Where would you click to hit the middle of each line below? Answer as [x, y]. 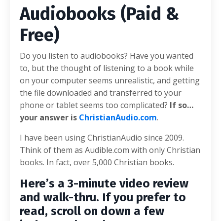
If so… [182, 105]
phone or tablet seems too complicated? [95, 105]
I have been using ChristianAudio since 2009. [102, 138]
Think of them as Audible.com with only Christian [110, 150]
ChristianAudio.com [118, 117]
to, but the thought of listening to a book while [107, 68]
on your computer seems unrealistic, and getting [110, 80]
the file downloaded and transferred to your [101, 93]
